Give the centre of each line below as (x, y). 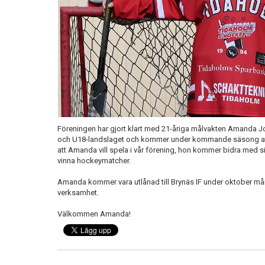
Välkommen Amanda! (94, 214)
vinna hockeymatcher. (95, 161)
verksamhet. (78, 193)
